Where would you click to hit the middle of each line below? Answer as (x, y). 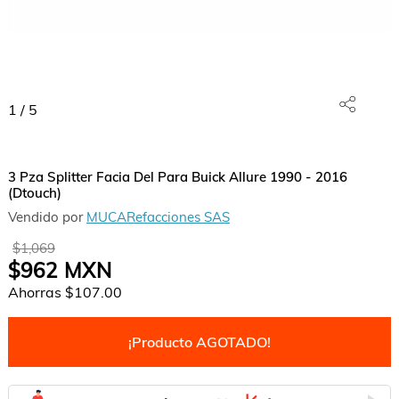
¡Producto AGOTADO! (199, 342)
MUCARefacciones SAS (158, 217)
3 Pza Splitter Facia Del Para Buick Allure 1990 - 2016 (177, 177)
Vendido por (47, 217)
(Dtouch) (34, 193)
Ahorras (36, 292)
